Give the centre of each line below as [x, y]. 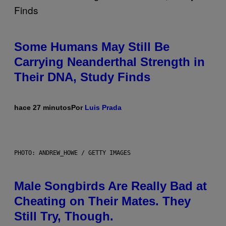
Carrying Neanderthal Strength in [109, 62]
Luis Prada [103, 108]
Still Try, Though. [64, 216]
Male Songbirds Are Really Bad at [110, 186]
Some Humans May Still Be [92, 47]
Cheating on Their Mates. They [102, 201]
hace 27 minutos [43, 108]
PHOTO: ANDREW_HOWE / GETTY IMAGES [72, 153]
